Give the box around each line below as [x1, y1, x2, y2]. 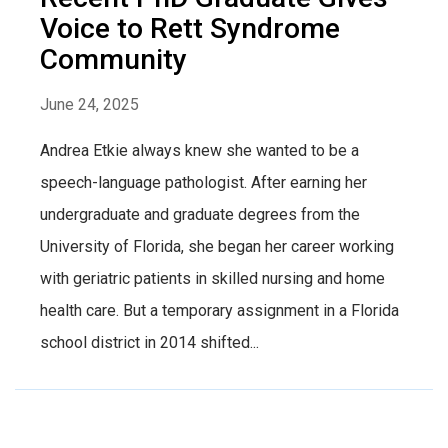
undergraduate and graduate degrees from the [40, 204, 360, 224]
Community [40, 42, 187, 76]
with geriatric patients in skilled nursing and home [40, 268, 385, 288]
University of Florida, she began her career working [40, 236, 394, 256]
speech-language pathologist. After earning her [40, 172, 367, 192]
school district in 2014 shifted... [40, 332, 259, 352]
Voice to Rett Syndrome [40, 11, 340, 45]
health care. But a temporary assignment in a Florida [40, 300, 399, 320]
